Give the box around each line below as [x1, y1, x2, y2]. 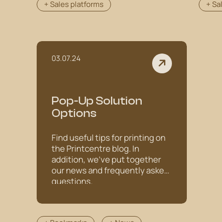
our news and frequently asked [52, 165, 169, 176]
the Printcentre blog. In [52, 143, 139, 154]
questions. [52, 175, 93, 187]
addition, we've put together [52, 154, 161, 165]
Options [52, 107, 97, 120]
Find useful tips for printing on [52, 132, 166, 143]
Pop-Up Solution [52, 95, 142, 108]
